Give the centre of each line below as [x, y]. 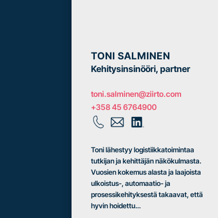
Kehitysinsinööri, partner [141, 69]
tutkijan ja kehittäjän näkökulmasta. [146, 161]
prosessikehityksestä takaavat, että [147, 194]
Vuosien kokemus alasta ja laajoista [146, 172]
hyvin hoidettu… [116, 205]
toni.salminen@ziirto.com [136, 94]
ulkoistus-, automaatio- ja [131, 183]
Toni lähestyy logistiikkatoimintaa [143, 149]
